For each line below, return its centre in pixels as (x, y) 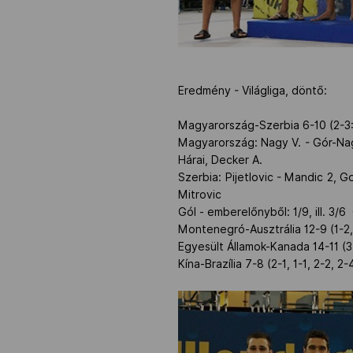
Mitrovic (200, 195)
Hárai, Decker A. (221, 160)
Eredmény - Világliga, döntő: (253, 91)
